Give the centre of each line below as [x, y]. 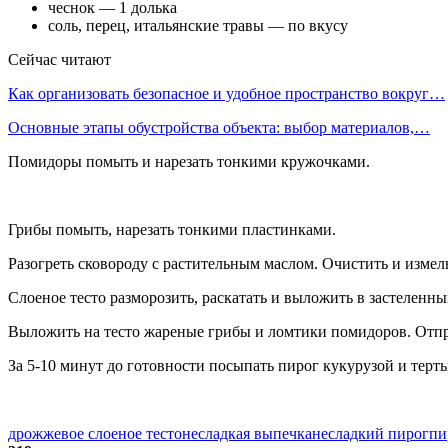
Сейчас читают [59, 59]
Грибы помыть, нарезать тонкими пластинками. [172, 229]
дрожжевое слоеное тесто [95, 433]
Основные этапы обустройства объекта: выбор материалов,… [219, 127]
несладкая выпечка [247, 433]
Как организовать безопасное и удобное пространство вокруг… [226, 93]
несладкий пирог [370, 433]
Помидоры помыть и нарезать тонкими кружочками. [189, 161]
